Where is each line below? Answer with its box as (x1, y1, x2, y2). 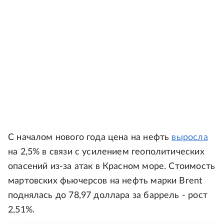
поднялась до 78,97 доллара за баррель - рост (8, 191, 207, 200)
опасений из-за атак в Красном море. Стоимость (8, 162, 215, 171)
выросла (171, 133, 208, 142)
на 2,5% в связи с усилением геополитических (8, 147, 204, 156)
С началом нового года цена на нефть (8, 133, 172, 142)
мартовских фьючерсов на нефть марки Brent (8, 176, 202, 185)
